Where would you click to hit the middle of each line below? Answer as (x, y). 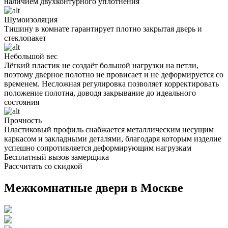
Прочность (23, 120)
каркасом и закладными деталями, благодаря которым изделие (113, 138)
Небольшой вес (31, 56)
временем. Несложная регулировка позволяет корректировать (111, 83)
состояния (22, 102)
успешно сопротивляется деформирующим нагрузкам (98, 148)
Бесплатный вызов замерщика (56, 157)
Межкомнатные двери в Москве (94, 188)
